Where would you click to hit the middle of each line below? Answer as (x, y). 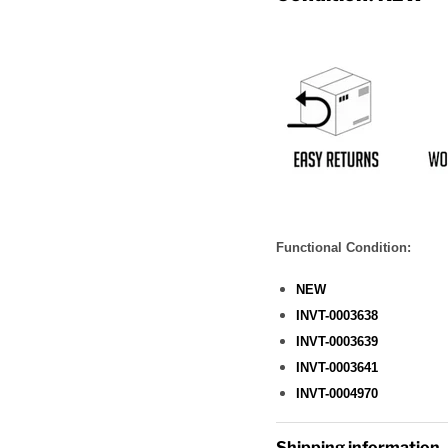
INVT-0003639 (336, 341)
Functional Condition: (343, 247)
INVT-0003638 (336, 315)
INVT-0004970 (336, 393)
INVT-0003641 (336, 367)
